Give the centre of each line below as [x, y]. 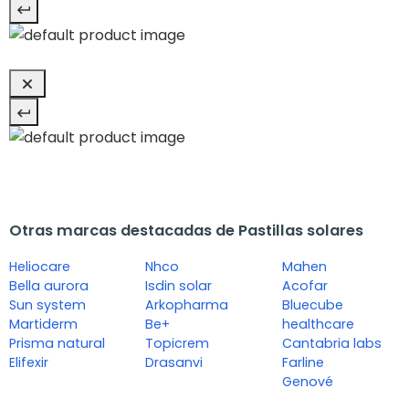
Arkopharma [187, 305]
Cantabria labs [331, 344]
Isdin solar [179, 286]
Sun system [47, 305]
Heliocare [40, 267]
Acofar [304, 286]
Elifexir [29, 363]
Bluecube [312, 305]
